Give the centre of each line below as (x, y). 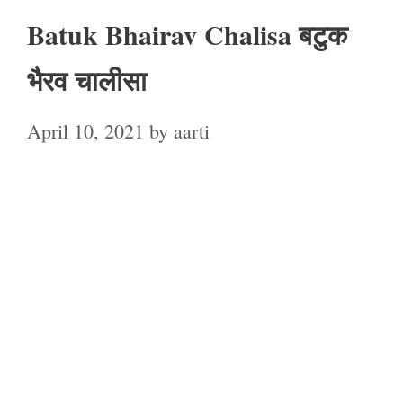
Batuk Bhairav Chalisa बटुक (187, 35)
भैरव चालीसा (87, 81)
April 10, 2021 (85, 131)
